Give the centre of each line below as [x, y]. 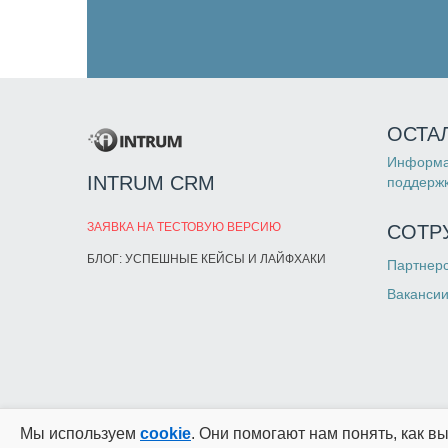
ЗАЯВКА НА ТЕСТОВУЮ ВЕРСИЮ [184, 226]
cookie [165, 433]
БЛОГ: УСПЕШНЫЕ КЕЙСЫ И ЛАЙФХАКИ [206, 258]
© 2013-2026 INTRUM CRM [167, 436]
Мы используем [80, 433]
